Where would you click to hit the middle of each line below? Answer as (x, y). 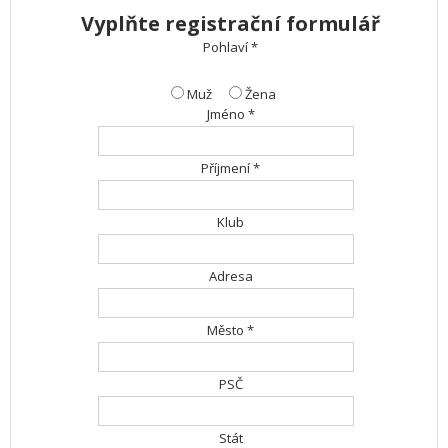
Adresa (230, 276)
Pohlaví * (230, 47)
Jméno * (230, 114)
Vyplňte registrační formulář (230, 23)
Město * (230, 330)
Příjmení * (230, 168)
